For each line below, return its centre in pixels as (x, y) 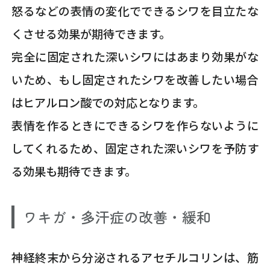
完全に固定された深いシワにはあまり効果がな (135, 56)
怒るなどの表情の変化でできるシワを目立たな (135, 11)
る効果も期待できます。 (74, 171)
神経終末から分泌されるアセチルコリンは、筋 (135, 257)
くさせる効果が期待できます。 (91, 33)
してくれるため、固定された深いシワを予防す (135, 148)
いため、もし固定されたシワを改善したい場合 (135, 79)
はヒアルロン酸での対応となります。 (108, 102)
